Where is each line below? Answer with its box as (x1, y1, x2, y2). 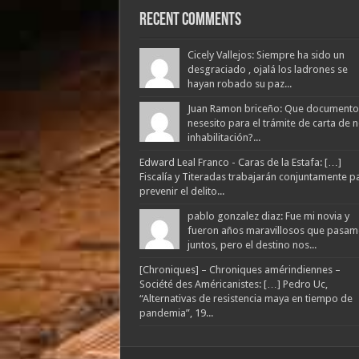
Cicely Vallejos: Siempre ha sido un (187, 49, 345, 62)
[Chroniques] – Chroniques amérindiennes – (139, 264, 341, 276)
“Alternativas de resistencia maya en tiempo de (139, 292, 353, 305)
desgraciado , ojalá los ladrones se (187, 63, 348, 76)
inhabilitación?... (187, 131, 260, 144)
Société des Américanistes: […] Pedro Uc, (139, 278, 328, 291)
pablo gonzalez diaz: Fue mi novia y (187, 210, 349, 223)
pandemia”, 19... (139, 307, 213, 320)
